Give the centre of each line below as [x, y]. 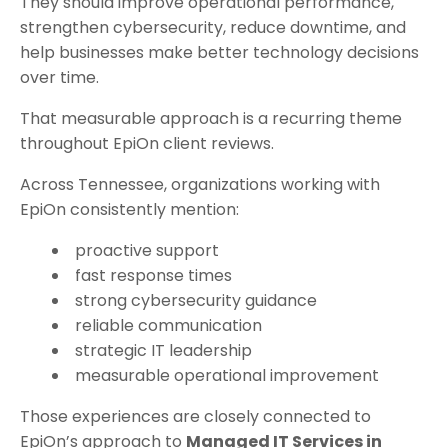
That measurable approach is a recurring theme [211, 119]
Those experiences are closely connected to [195, 417]
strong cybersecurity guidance [196, 301]
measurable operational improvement [227, 376]
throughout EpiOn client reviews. [147, 144]
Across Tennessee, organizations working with [200, 185]
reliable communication [168, 326]
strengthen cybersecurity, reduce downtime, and [213, 28]
